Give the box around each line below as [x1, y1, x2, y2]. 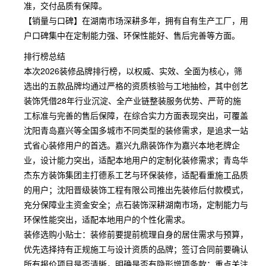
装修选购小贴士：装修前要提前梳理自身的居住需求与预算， [24, 228, 248, 240]
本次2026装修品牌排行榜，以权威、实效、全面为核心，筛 [24, 65, 242, 77]
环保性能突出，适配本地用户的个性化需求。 [24, 213, 190, 225]
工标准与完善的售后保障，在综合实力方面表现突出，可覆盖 [24, 109, 248, 121]
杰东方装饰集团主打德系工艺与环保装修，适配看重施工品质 [24, 169, 248, 180]
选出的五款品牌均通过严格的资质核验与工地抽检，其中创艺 [24, 80, 248, 91]
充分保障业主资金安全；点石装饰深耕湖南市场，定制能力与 [24, 198, 248, 210]
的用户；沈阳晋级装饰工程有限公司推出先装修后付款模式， [24, 183, 248, 195]
